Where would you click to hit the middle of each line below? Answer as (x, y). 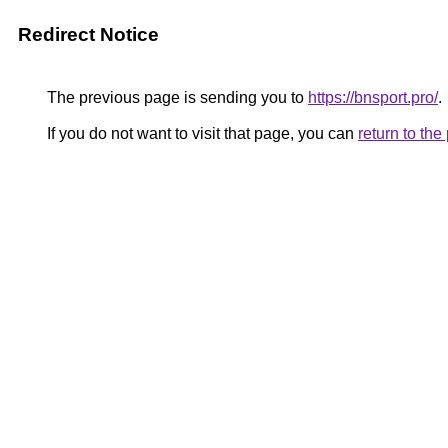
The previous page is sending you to (175, 97)
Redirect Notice (88, 34)
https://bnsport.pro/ (373, 97)
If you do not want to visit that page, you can (200, 133)
